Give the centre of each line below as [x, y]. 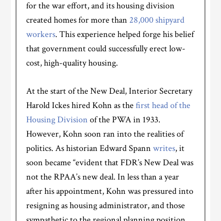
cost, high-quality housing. [72, 63]
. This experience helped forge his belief [125, 35]
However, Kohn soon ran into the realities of [105, 134]
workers [41, 35]
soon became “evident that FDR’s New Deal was [110, 163]
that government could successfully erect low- [106, 49]
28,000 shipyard [157, 20]
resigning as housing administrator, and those [106, 206]
